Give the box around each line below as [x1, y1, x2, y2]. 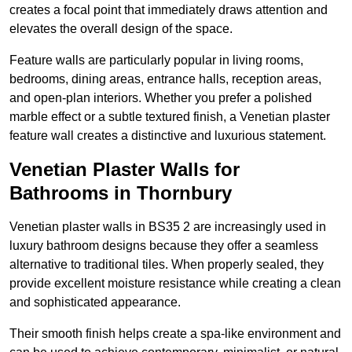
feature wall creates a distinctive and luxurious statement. [9, 129, 326, 143]
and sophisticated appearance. [9, 295, 181, 310]
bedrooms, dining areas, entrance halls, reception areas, [9, 72, 321, 86]
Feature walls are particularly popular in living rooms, [9, 53, 303, 68]
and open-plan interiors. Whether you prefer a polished [9, 91, 312, 105]
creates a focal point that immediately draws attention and [9, 3, 328, 17]
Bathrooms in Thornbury [9, 182, 232, 204]
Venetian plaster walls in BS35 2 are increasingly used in [9, 220, 326, 234]
